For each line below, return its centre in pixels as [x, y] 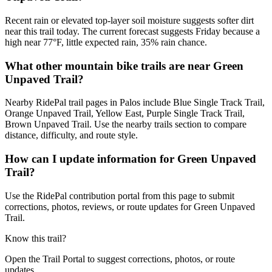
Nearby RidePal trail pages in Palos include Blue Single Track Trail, [135, 103]
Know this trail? [36, 238]
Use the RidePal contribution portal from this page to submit [120, 195]
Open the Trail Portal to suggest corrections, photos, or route [120, 259]
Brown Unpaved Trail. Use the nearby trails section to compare [126, 124]
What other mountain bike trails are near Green [124, 66]
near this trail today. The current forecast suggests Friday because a [132, 31]
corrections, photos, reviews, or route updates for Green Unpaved [130, 206]
